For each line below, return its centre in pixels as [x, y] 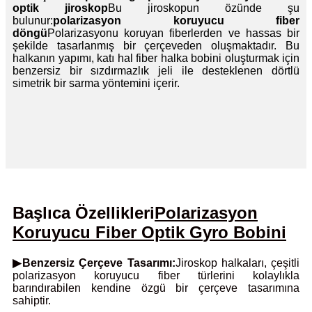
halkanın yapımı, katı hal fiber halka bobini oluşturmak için [156, 58]
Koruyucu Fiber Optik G [108, 233]
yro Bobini [244, 233]
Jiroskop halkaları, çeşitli [237, 263]
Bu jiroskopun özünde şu [204, 8]
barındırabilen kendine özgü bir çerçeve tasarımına [156, 288]
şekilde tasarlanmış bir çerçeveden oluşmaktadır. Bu [156, 46]
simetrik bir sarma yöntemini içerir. [96, 84]
